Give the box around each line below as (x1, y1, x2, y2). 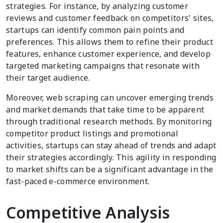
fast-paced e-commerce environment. (6, 176, 150, 187)
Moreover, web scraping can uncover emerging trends (6, 92, 214, 104)
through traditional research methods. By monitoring (6, 116, 212, 127)
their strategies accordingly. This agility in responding (6, 152, 217, 163)
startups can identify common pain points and (6, 24, 185, 36)
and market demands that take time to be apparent (6, 104, 205, 115)
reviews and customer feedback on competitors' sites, (6, 12, 214, 24)
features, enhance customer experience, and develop (6, 48, 211, 60)
